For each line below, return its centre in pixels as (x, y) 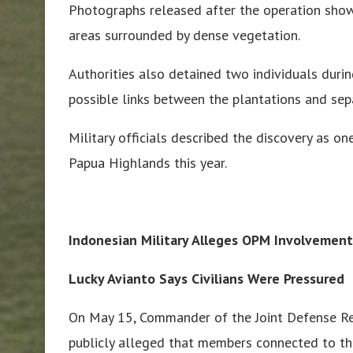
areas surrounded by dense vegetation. (184, 35)
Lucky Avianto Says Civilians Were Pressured (206, 278)
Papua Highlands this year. (148, 162)
